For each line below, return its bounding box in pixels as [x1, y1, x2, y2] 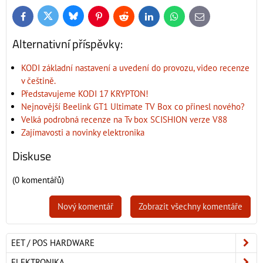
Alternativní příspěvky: [12, 35, 123, 53]
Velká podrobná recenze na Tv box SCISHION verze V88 [21, 113, 227, 125]
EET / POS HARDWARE [11, 237, 95, 248]
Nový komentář [58, 200, 113, 212]
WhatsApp [173, 14, 206, 23]
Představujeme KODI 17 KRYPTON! [21, 87, 149, 99]
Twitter [47, 13, 69, 23]
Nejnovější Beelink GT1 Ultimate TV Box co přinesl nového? [21, 100, 245, 112]
